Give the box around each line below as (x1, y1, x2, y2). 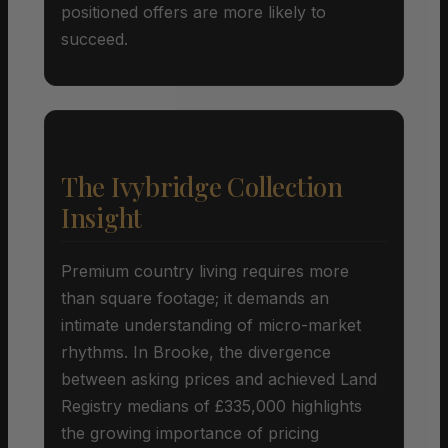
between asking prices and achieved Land (61, 368, 377, 389)
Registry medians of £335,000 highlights (61, 395, 362, 416)
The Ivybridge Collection (61, 168, 343, 204)
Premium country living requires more (61, 260, 349, 281)
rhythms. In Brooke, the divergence (61, 341, 331, 362)
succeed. (61, 28, 128, 49)
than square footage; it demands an (61, 287, 329, 308)
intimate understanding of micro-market (61, 314, 361, 335)
